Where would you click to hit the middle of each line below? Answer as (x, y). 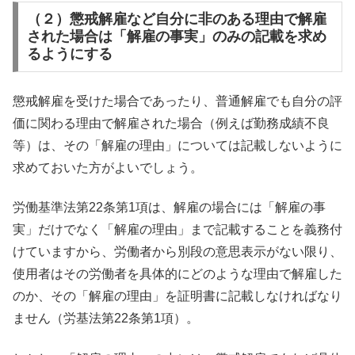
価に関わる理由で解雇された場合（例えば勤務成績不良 (171, 123)
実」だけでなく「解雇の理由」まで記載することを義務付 (177, 230)
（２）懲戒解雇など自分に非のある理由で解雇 (176, 19)
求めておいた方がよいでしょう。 (108, 167)
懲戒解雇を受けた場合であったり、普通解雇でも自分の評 (177, 101)
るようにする (69, 54)
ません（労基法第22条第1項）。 (106, 319)
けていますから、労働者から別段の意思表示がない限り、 (177, 252)
